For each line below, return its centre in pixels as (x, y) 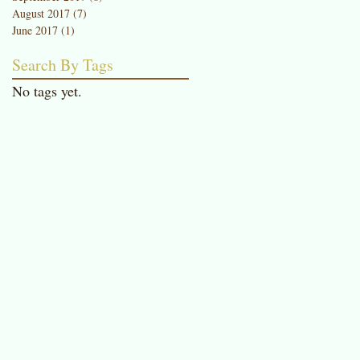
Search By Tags (63, 64)
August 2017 (41, 13)
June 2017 (35, 30)
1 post (88, 30)
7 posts (102, 13)
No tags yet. (47, 90)
